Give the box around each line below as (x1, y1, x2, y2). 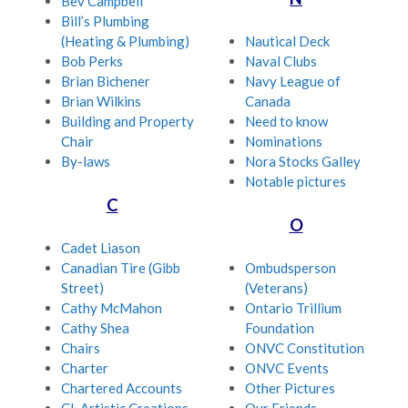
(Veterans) (245, 280, 308, 297)
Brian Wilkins (61, 93, 141, 110)
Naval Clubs (245, 53, 317, 70)
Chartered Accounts (61, 380, 182, 397)
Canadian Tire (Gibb (61, 260, 180, 277)
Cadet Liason (61, 240, 140, 257)
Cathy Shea (61, 320, 129, 337)
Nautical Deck (245, 33, 330, 50)
